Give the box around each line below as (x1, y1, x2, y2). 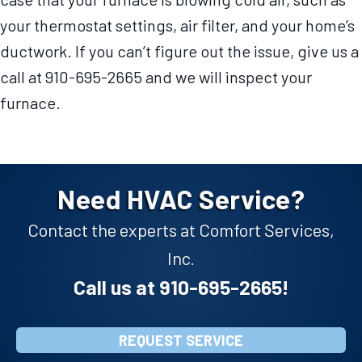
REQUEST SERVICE (119, 331, 243, 350)
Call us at (73, 275, 159, 300)
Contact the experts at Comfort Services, (27, 219, 335, 241)
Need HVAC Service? (57, 183, 305, 216)
